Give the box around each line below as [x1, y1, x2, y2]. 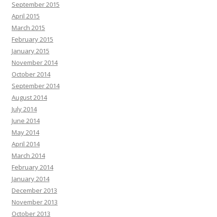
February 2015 [12, 35, 53, 44]
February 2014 [12, 163, 53, 172]
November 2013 [12, 198, 58, 207]
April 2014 [12, 139, 40, 149]
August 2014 [12, 93, 47, 102]
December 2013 [12, 186, 57, 195]
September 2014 [12, 81, 60, 91]
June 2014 [12, 116, 40, 125]
